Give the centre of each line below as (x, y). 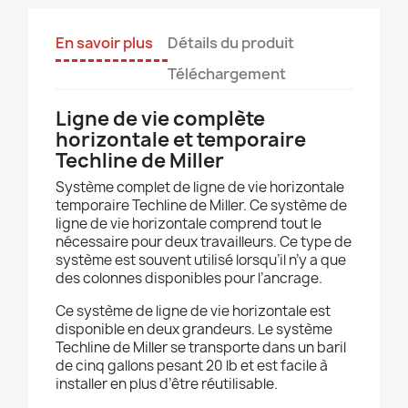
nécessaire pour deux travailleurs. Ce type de (204, 242)
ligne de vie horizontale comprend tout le (189, 224)
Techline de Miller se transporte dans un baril (201, 348)
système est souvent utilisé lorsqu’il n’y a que (201, 260)
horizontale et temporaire (181, 140)
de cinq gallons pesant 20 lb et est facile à (192, 366)
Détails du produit (231, 43)
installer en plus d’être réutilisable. (167, 384)
